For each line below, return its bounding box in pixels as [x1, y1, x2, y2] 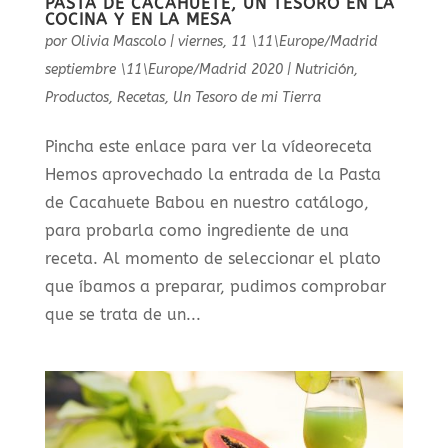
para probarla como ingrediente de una [44, 221, 349, 241]
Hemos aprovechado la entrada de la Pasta [44, 165, 381, 185]
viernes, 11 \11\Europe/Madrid [177, 33, 378, 51]
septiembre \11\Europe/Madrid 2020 [44, 61, 283, 79]
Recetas [116, 89, 165, 107]
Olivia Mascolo [70, 33, 166, 51]
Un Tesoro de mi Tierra [172, 89, 321, 107]
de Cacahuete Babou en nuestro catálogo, [44, 193, 369, 213]
